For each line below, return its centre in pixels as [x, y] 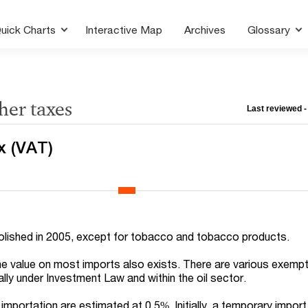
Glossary [271, 30]
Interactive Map [124, 30]
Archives [205, 30]
